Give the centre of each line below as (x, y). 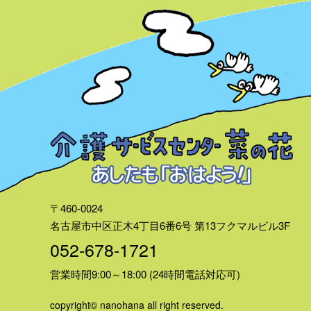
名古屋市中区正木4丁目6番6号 (122, 225)
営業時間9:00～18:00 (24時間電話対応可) (145, 274)
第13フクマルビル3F (242, 225)
